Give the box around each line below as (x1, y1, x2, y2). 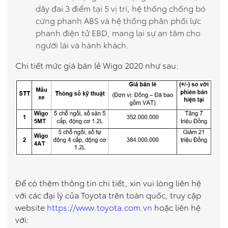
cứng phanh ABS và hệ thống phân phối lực (36, 14, 201, 26)
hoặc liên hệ (152, 201, 201, 213)
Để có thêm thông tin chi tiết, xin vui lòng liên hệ (15, 177, 201, 189)
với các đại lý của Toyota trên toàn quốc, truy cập (15, 189, 201, 201)
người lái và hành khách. (36, 39, 129, 50)
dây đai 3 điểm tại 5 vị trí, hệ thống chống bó (36, 2, 206, 14)
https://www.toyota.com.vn (47, 201, 152, 213)
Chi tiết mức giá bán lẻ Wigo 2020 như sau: (15, 59, 179, 71)
